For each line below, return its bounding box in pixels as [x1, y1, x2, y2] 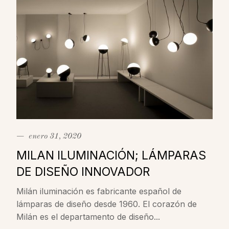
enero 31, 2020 [29, 132, 81, 141]
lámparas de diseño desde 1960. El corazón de [16, 199, 197, 210]
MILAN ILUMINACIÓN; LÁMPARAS [16, 148, 206, 163]
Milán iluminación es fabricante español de [16, 186, 181, 197]
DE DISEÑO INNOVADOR [16, 165, 150, 179]
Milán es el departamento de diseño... [16, 212, 160, 222]
